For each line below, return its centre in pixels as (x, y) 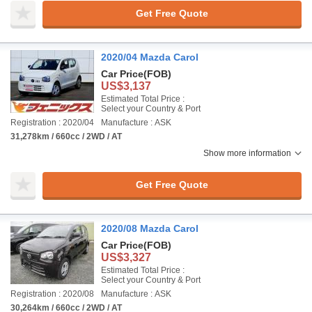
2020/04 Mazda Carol (150, 57)
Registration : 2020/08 (52, 294)
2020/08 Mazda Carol (150, 228)
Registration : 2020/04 (52, 123)
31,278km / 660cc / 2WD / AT (66, 136)
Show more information (247, 153)
